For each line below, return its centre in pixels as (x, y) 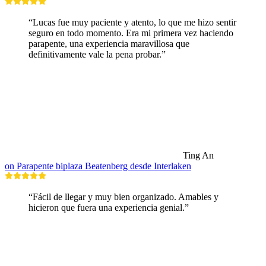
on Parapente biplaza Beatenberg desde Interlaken (98, 166)
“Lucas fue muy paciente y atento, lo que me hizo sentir (132, 23)
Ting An (198, 156)
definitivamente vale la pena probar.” (97, 55)
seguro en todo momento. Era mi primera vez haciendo (131, 33)
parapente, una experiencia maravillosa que (109, 44)
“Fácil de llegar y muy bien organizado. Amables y (123, 197)
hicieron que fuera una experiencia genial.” (109, 208)
